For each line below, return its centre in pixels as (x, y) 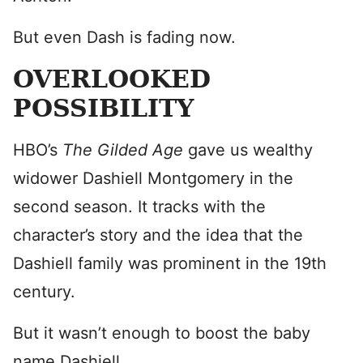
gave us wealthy (250, 150)
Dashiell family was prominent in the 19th (170, 263)
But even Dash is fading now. (127, 37)
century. (44, 292)
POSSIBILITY (103, 108)
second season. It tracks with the (139, 207)
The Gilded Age (125, 150)
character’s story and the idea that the (158, 235)
